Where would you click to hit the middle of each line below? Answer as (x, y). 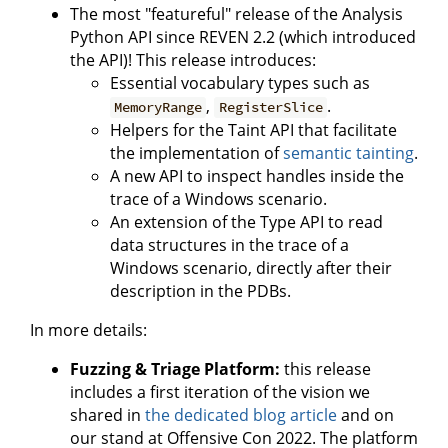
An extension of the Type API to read (246, 222)
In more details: (88, 330)
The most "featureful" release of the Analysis (236, 14)
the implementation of (196, 153)
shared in (107, 415)
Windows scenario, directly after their (251, 268)
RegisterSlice (270, 107)
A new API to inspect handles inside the (257, 176)
